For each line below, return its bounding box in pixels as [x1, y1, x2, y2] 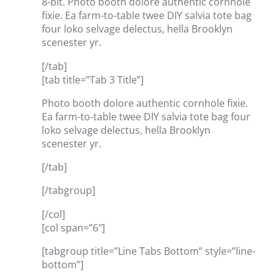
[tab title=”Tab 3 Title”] [42, 72, 144, 87]
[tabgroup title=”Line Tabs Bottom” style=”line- [42, 244, 255, 258]
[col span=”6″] [42, 220, 105, 234]
